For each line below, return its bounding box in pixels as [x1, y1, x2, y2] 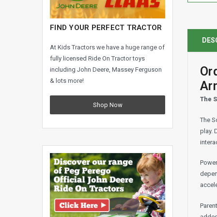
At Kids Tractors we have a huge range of [50, 43, 165, 51]
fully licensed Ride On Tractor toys [50, 54, 145, 62]
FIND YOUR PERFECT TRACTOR [50, 23, 162, 32]
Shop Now [93, 101, 123, 109]
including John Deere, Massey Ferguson [50, 65, 162, 73]
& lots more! [50, 77, 84, 84]
